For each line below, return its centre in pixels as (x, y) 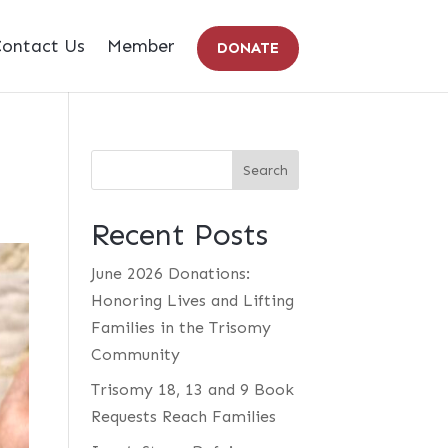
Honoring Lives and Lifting (192, 300)
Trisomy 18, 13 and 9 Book (192, 389)
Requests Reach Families (183, 416)
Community (135, 354)
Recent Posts (179, 235)
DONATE (247, 48)
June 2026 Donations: (170, 273)
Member (140, 46)
